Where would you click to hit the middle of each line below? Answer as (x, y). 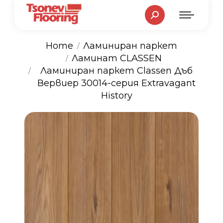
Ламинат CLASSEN (116, 58)
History (116, 96)
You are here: (111, 68)
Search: (160, 10)
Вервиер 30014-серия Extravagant (116, 83)
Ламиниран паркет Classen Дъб (116, 71)
